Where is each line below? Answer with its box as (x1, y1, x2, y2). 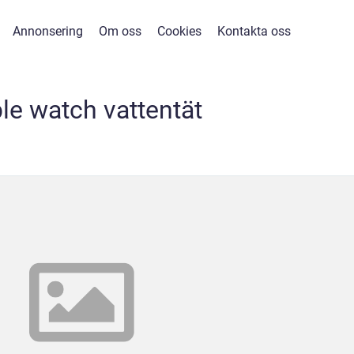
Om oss (99, 24, 141, 39)
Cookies (157, 24, 201, 39)
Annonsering (13, 24, 83, 39)
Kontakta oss (217, 24, 291, 39)
